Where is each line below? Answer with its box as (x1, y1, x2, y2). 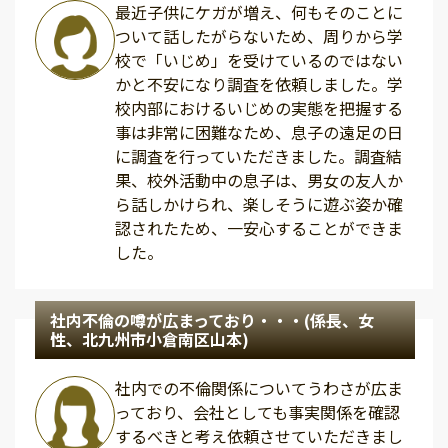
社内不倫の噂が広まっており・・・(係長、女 (50, 308, 374, 333)
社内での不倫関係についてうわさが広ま (115, 376, 403, 401)
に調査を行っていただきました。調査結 (115, 144, 402, 169)
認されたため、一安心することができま (115, 216, 403, 241)
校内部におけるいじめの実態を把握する (115, 96, 403, 121)
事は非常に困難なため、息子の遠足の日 (115, 120, 403, 145)
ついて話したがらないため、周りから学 (115, 24, 403, 49)
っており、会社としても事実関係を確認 (115, 400, 400, 425)
